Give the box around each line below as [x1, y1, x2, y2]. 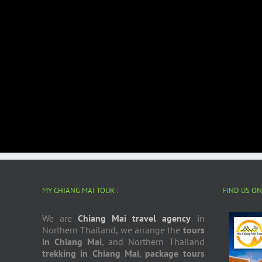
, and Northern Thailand [102, 235, 205, 247]
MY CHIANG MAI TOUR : [42, 185, 118, 195]
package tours [145, 247, 205, 259]
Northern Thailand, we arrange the [42, 223, 183, 236]
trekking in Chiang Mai [42, 247, 139, 259]
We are [42, 212, 78, 224]
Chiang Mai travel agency [78, 212, 191, 224]
